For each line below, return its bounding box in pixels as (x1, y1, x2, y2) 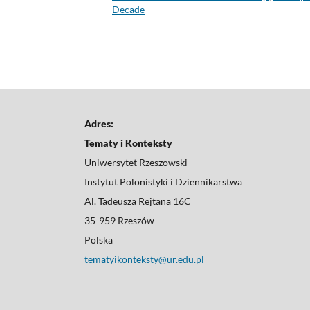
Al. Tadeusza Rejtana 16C (84, 194, 191, 207)
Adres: (84, 117, 113, 129)
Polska (84, 233, 113, 246)
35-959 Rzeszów (84, 214, 154, 226)
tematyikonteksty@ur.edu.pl (84, 253, 204, 265)
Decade (112, 3, 145, 15)
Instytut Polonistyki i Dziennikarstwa (84, 175, 242, 188)
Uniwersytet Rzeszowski (84, 156, 188, 168)
